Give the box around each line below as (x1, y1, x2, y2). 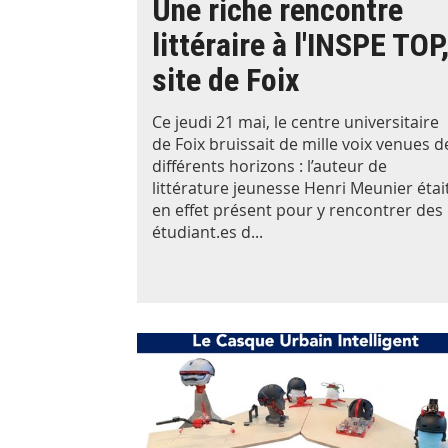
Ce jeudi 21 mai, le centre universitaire (152, 110, 439, 133)
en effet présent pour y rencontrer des (152, 198, 443, 221)
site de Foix (152, 60, 299, 99)
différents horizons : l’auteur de (152, 154, 387, 177)
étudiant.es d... (152, 220, 263, 243)
